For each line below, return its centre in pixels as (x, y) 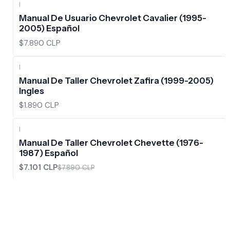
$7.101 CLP (38, 168)
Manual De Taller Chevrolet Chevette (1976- (111, 143)
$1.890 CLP (39, 105)
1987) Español (49, 153)
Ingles (32, 91)
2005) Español (49, 28)
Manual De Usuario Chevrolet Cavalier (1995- (113, 18)
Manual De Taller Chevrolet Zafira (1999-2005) (116, 80)
